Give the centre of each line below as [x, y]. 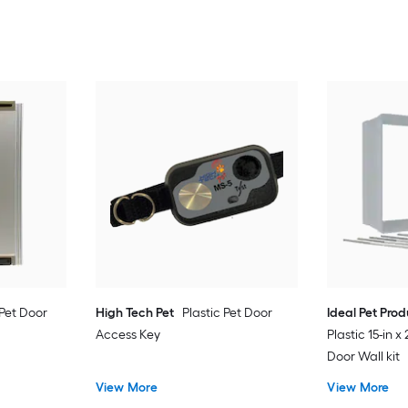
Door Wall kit [364, 356]
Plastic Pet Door [227, 312]
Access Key [127, 334]
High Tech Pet [134, 312]
